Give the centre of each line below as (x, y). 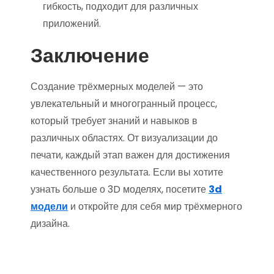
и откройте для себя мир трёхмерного (155, 206)
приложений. (72, 24)
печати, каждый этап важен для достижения (130, 155)
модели (49, 206)
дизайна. (50, 224)
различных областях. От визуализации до (124, 138)
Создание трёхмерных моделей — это (117, 87)
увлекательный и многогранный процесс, (124, 104)
